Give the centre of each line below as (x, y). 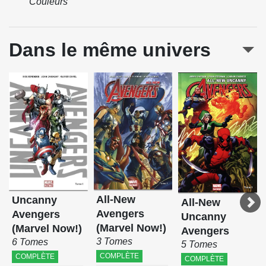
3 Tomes (115, 241)
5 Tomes (199, 244)
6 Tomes (30, 242)
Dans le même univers (110, 50)
